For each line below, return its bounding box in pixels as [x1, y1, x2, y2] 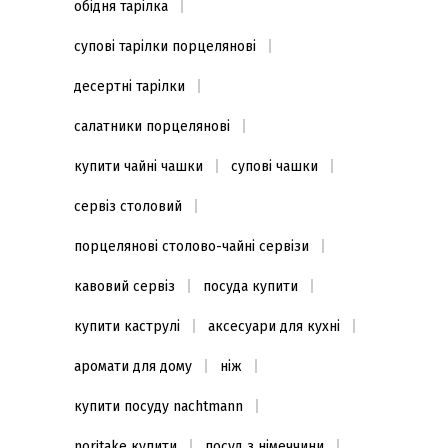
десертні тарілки [74, 78, 185, 95]
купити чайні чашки [74, 158, 203, 175]
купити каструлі [74, 318, 180, 335]
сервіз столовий [74, 198, 182, 215]
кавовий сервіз [74, 278, 175, 295]
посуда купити [203, 278, 298, 295]
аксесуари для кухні [208, 318, 340, 335]
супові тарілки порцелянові [74, 38, 256, 55]
